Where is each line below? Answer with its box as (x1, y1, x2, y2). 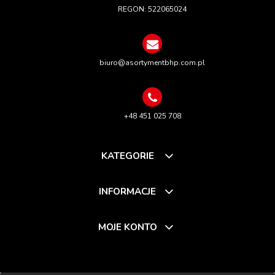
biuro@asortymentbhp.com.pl (99, 57, 205, 68)
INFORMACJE (99, 184, 157, 198)
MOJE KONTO (98, 220, 157, 233)
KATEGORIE (101, 149, 154, 162)
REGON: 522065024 (118, 4, 187, 14)
